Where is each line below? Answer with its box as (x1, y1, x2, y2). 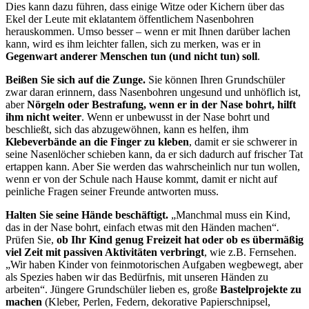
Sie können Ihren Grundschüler (146, 74, 285, 86)
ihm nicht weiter (6, 111, 81, 123)
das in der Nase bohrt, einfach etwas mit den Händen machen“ (6, 221, 277, 234)
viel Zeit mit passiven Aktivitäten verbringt (6, 246, 204, 259)
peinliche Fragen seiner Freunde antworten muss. (6, 186, 219, 198)
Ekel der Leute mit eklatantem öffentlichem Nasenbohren (6, 13, 254, 26)
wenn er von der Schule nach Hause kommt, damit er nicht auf (6, 173, 277, 186)
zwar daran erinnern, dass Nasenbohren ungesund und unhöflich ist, (6, 86, 301, 99)
